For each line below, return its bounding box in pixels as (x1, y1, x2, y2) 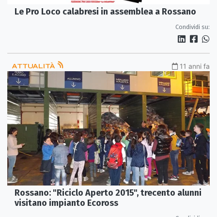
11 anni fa (180, 62, 210, 71)
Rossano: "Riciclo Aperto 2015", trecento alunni (15, 187, 201, 198)
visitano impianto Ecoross (15, 197, 118, 208)
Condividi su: (175, 23, 210, 31)
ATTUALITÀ (12, 62, 57, 71)
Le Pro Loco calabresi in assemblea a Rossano (15, 6, 196, 17)
